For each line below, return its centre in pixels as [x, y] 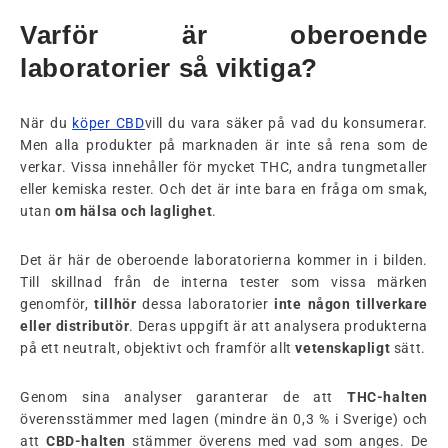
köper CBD [108, 122]
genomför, [57, 303]
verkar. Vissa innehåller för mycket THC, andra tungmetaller [224, 166]
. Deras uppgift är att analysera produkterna [279, 325]
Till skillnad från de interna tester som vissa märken [224, 281]
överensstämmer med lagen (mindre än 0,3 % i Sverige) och [224, 418]
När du [46, 122]
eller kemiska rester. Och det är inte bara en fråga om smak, [224, 188]
